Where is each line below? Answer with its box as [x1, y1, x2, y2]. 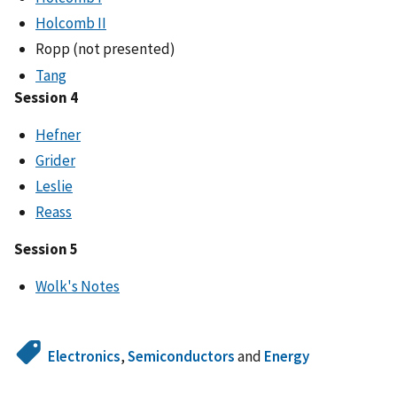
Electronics [48, 346, 121, 367]
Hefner [35, 124, 81, 144]
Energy [264, 346, 310, 367]
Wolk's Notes [35, 276, 120, 297]
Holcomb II [35, 13, 106, 34]
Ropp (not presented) [35, 39, 175, 59]
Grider [35, 150, 75, 170]
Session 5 [14, 239, 78, 260]
